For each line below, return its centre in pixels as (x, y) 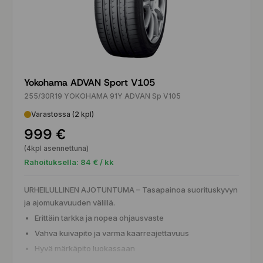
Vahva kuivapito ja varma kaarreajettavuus (112, 233)
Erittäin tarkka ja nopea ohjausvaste (99, 218)
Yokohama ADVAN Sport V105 (90, 83)
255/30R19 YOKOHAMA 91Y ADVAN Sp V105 (102, 96)
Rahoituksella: (52, 162)
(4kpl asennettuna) (56, 149)
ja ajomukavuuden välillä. (70, 203)
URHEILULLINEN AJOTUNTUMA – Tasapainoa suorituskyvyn (131, 190)
